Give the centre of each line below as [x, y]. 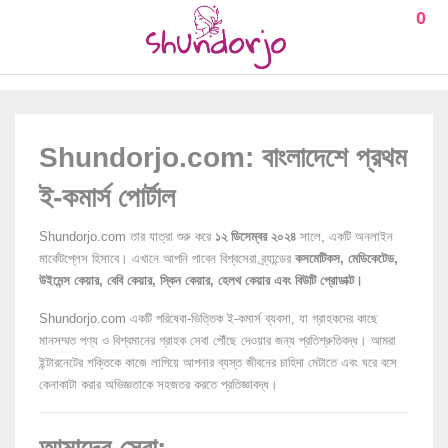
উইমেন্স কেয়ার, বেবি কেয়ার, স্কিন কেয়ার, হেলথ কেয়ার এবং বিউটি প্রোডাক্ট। [201, 280]
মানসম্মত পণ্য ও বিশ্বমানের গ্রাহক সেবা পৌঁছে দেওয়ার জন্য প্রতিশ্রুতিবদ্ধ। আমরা [217, 340]
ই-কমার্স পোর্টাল [107, 197]
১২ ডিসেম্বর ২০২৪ [255, 236]
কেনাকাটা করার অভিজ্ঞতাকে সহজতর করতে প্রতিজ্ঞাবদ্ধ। [158, 384]
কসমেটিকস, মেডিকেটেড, [346, 258]
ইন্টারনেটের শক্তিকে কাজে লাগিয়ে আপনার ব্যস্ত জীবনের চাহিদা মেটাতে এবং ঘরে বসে [218, 362]
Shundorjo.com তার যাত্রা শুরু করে [127, 236]
